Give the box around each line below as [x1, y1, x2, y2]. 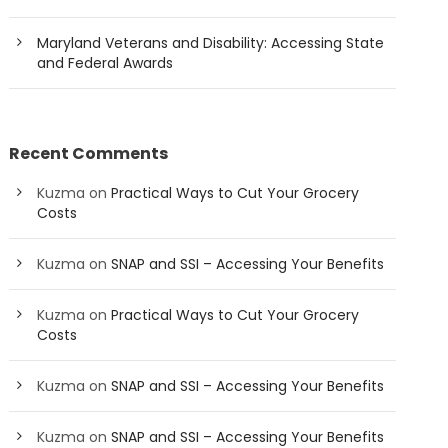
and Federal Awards [37, 53, 174, 74]
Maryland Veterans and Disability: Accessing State [37, 33, 385, 54]
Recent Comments [9, 142, 169, 166]
